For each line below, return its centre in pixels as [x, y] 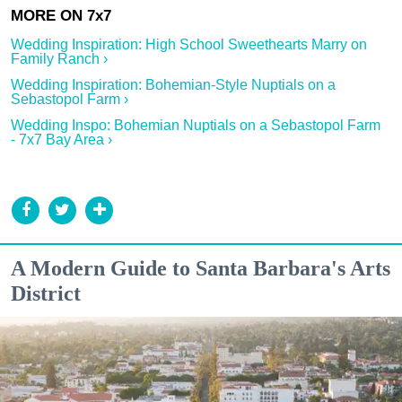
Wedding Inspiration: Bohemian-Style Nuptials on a [173, 84]
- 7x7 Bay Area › [61, 139]
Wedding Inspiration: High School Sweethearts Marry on [189, 44]
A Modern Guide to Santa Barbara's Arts [201, 268]
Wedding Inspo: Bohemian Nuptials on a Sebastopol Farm [196, 125]
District [46, 293]
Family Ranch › [59, 58]
